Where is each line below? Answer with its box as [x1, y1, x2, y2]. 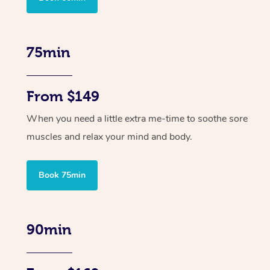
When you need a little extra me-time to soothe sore [27, 111, 248, 125]
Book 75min [39, 169, 86, 181]
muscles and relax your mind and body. [27, 130, 192, 143]
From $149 [27, 88, 99, 104]
